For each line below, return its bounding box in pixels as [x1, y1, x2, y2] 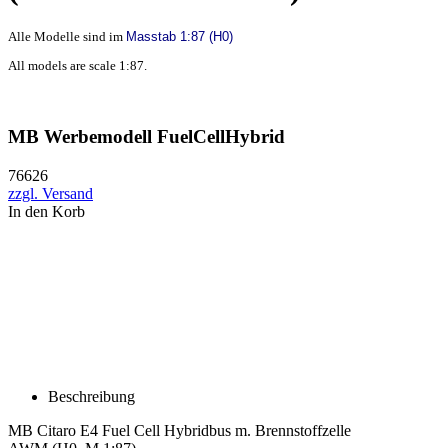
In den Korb [8, 203, 85, 221]
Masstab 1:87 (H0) [126, 28, 233, 44]
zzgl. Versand [8, 185, 93, 203]
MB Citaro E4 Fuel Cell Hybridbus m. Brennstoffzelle [8, 422, 351, 440]
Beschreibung [48, 388, 135, 406]
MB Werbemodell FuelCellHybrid [8, 126, 285, 148]
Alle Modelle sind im [8, 28, 126, 44]
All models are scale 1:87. [8, 57, 147, 73]
